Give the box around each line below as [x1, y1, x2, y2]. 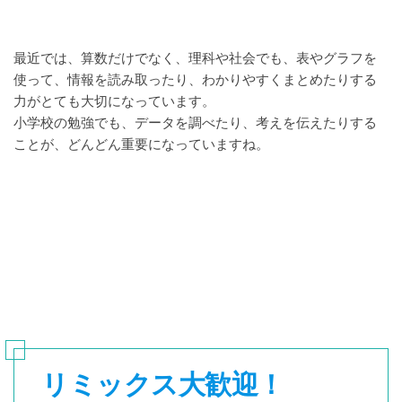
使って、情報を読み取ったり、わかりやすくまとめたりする [13, 72, 377, 88]
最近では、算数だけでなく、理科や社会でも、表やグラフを [13, 50, 377, 66]
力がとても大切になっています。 [13, 93, 215, 109]
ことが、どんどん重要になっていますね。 [13, 136, 269, 153]
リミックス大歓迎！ [41, 369, 284, 400]
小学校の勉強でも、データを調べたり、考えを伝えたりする [13, 115, 377, 131]
